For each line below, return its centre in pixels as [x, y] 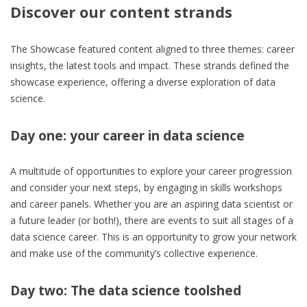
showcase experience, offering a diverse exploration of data [143, 82]
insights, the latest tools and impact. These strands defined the [150, 65]
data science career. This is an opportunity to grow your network [153, 236]
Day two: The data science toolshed [126, 290]
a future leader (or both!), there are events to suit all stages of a [152, 220]
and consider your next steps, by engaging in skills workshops [146, 187]
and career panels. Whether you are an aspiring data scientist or [151, 204]
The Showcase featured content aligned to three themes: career [152, 49]
